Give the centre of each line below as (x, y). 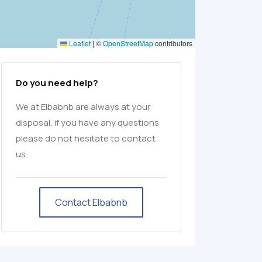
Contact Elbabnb (91, 202)
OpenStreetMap (128, 43)
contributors (173, 43)
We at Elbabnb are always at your (83, 107)
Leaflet (79, 43)
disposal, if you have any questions (87, 123)
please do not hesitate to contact (86, 138)
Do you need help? (57, 83)
